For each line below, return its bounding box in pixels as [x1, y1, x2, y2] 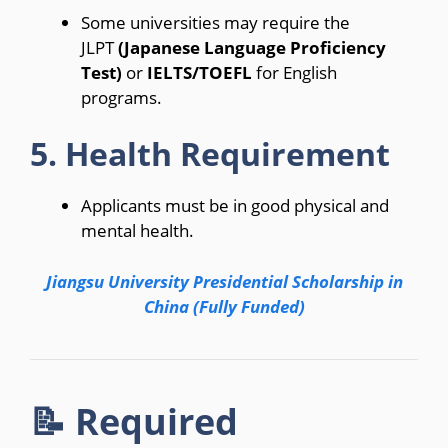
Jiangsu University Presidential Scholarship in [45, 269, 403, 293]
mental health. [81, 219, 194, 243]
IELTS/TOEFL [147, 60, 252, 84]
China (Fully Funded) [143, 294, 305, 318]
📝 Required [30, 396, 238, 446]
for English [252, 60, 337, 84]
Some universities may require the [81, 10, 350, 34]
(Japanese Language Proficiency [114, 35, 386, 59]
